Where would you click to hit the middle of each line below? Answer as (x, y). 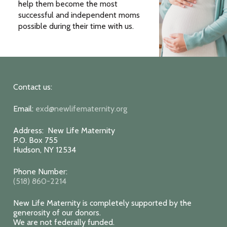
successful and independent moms (79, 15)
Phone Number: (40, 172)
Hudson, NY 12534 (45, 150)
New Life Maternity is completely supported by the (102, 203)
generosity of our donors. (57, 213)
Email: (24, 109)
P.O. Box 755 (35, 140)
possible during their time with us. (76, 26)
